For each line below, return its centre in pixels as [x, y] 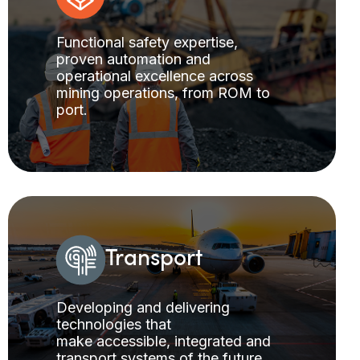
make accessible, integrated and [164, 341]
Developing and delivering [143, 307]
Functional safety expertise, [147, 42]
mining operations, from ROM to [163, 92]
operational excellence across [155, 76]
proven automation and [133, 59]
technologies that [114, 324]
